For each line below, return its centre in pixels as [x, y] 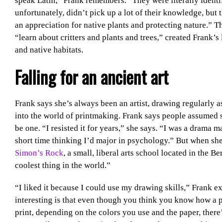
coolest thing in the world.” [62, 165]
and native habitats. [49, 50]
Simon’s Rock [39, 153]
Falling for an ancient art [91, 77]
